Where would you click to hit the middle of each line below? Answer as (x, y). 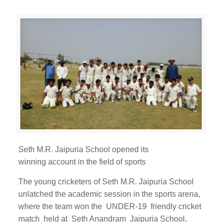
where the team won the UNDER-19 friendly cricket (110, 206)
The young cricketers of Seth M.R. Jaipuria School (106, 181)
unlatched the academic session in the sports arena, (109, 194)
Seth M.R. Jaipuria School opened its (83, 149)
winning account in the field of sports (83, 162)
